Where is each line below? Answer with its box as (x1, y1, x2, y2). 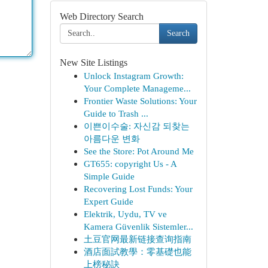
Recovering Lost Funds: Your (83, 184, 193, 194)
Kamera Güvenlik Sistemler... (83, 221, 193, 232)
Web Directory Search (59, 11, 144, 22)
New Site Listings (59, 57, 127, 68)
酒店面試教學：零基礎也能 (83, 246, 191, 257)
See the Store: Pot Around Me (83, 146, 194, 156)
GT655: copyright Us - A (83, 159, 176, 169)
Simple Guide (83, 171, 135, 181)
